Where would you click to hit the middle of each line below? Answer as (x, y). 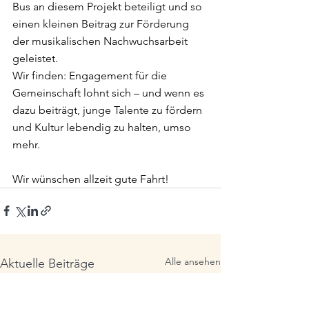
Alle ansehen (193, 261)
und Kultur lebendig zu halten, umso (103, 127)
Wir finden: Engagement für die (91, 75)
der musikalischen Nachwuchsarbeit (101, 41)
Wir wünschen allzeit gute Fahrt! (91, 179)
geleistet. (35, 58)
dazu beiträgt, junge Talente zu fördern (109, 110)
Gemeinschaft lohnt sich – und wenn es (110, 92)
